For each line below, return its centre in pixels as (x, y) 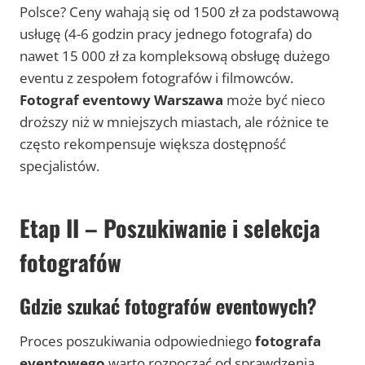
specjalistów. (59, 166)
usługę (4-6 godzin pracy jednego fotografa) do (166, 34)
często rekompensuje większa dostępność (153, 144)
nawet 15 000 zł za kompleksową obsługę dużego (175, 56)
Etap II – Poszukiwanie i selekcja (170, 228)
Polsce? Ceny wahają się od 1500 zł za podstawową (179, 12)
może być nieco (274, 100)
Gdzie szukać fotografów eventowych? (168, 306)
